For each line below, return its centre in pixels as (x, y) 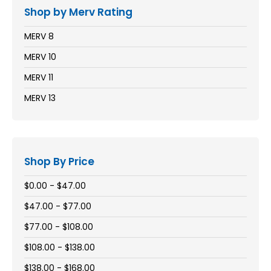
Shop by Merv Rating (78, 12)
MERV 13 (40, 98)
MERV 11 (39, 77)
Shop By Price (59, 162)
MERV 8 (39, 36)
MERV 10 (40, 57)
